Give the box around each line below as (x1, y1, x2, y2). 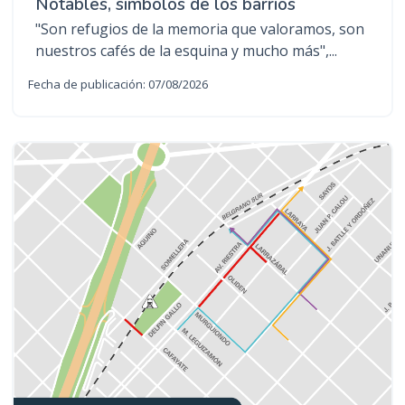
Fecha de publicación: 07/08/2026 (28, 75, 208, 92)
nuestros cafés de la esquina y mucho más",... (35, 40, 337, 61)
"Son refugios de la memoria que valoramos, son (35, 18, 364, 39)
